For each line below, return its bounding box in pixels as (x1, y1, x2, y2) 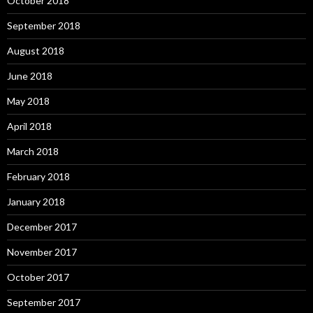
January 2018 (7, 195, 65, 208)
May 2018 (7, 94, 50, 107)
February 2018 (7, 170, 70, 182)
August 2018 (7, 44, 64, 57)
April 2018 (7, 119, 52, 132)
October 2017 (7, 270, 69, 283)
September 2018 (7, 19, 80, 31)
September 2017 (7, 296, 80, 308)
